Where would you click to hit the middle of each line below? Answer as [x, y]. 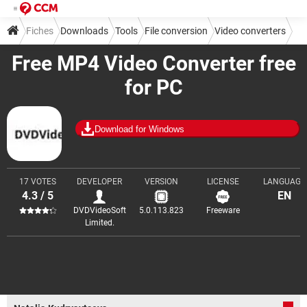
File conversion [176, 31]
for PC [153, 87]
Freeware [223, 210]
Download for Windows [139, 129]
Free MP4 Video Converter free [153, 63]
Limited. [99, 223]
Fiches [40, 31]
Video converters [250, 31]
